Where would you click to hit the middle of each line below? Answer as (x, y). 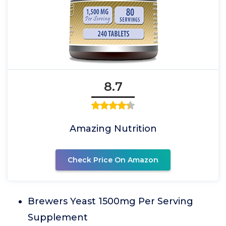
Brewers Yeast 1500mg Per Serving (110, 201)
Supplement (58, 217)
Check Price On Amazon (113, 160)
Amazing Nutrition (113, 129)
